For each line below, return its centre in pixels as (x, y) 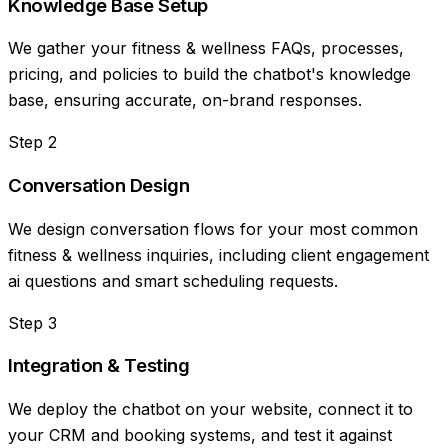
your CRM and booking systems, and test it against (200, 435)
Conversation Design (99, 185)
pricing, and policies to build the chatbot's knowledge (209, 74)
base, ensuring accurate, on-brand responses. (185, 100)
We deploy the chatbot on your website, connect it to (210, 409)
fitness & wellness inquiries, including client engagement (218, 254)
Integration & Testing (99, 366)
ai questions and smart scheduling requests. (173, 280)
